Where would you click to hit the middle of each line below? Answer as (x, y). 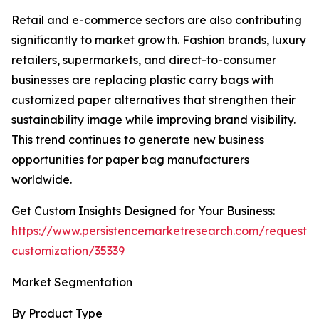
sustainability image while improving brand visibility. (153, 120)
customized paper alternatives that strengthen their (153, 100)
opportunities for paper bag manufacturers (130, 160)
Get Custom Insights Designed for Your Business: (143, 211)
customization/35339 (68, 251)
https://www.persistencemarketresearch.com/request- (162, 231)
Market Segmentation (72, 282)
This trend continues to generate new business (138, 140)
